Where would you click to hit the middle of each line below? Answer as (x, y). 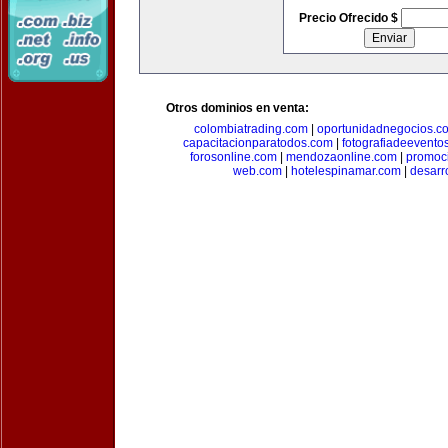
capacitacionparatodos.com (258, 143)
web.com (257, 171)
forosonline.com (233, 157)
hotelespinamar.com (346, 171)
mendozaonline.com (341, 157)
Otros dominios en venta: (237, 108)
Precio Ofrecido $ (349, 18)
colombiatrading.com (250, 129)
